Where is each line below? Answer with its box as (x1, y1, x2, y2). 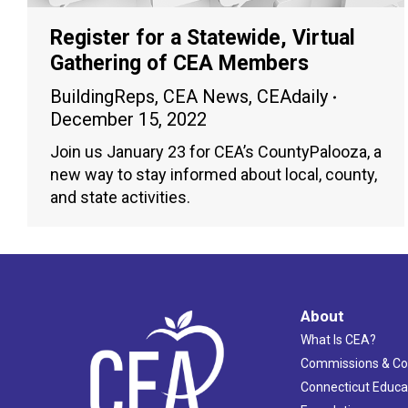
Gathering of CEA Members (50, 51, 309, 76)
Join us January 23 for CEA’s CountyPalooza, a (50, 142, 382, 162)
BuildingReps (50, 86, 155, 108)
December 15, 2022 (50, 108, 207, 131)
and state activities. (50, 188, 190, 208)
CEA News (163, 86, 249, 108)
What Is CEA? (300, 332, 376, 348)
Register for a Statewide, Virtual (50, 25, 355, 51)
